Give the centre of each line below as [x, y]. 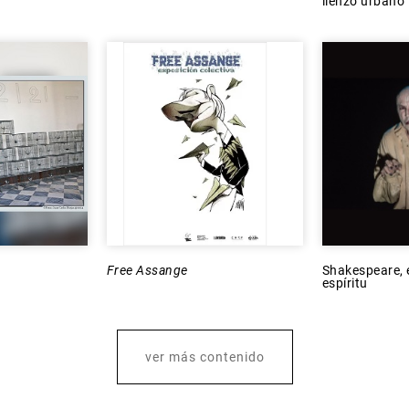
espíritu [345, 283]
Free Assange [147, 270]
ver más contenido [204, 357]
